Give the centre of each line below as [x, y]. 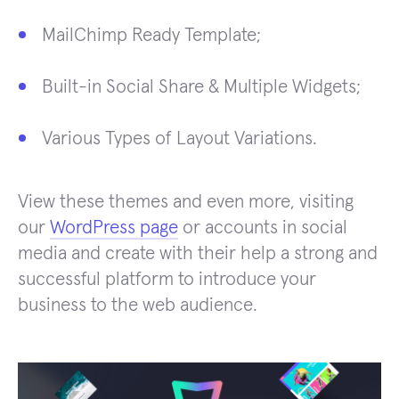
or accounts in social [263, 228]
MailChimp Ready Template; [151, 36]
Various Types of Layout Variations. [179, 139]
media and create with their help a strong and [198, 254]
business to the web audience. [138, 305]
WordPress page [114, 228]
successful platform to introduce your [167, 280]
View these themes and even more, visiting [186, 202]
